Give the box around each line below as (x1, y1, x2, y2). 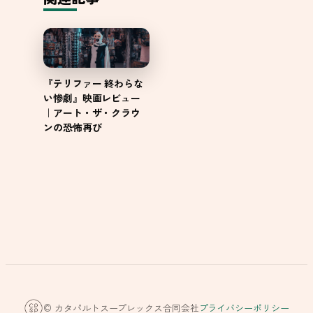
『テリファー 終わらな (43, 76, 143, 91)
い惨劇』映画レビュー (43, 91, 140, 105)
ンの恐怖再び (43, 120, 102, 135)
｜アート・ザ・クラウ (43, 105, 140, 120)
